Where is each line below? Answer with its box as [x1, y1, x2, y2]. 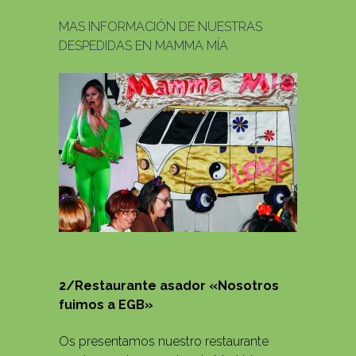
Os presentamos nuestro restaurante [59, 334, 269, 350]
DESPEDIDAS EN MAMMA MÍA [59, 38, 228, 54]
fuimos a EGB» [59, 297, 153, 313]
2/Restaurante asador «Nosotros [59, 278, 279, 294]
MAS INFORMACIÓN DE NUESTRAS [59, 19, 262, 35]
